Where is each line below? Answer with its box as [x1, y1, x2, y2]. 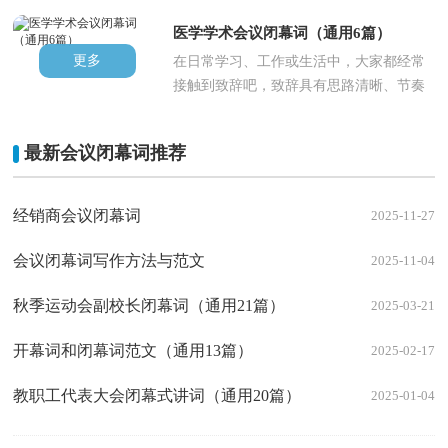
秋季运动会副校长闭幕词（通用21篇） [13, 297, 286, 315]
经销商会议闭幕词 [13, 207, 142, 225]
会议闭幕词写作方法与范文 [13, 252, 206, 270]
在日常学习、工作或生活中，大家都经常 [173, 54, 426, 70]
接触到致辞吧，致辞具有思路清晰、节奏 [173, 78, 426, 94]
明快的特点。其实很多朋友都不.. [173, 102, 378, 118]
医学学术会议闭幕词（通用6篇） [173, 25, 392, 42]
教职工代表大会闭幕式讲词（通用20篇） [13, 387, 302, 405]
